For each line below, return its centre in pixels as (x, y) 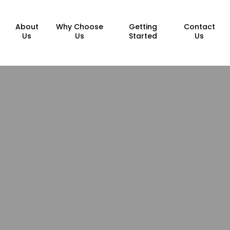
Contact (199, 26)
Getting (143, 26)
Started (143, 36)
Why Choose (79, 26)
